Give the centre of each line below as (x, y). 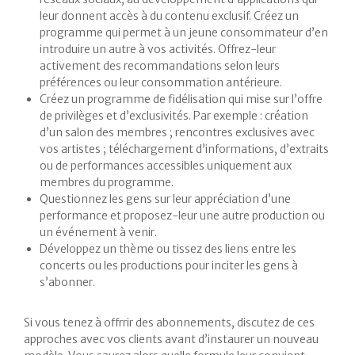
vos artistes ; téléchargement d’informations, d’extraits (184, 149)
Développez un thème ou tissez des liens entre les (168, 249)
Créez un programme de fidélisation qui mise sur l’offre (181, 99)
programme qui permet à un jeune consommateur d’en (184, 33)
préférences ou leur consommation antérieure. (161, 83)
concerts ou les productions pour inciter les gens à (169, 266)
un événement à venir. (98, 233)
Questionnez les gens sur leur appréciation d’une (165, 199)
